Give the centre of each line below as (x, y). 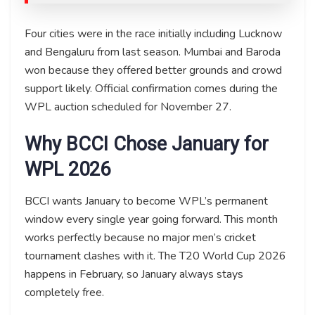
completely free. (64, 292)
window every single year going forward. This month (151, 219)
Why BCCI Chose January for (147, 144)
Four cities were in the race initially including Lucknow (153, 33)
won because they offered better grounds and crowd (153, 70)
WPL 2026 (67, 170)
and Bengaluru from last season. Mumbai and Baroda (153, 52)
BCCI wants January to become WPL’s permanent (146, 201)
